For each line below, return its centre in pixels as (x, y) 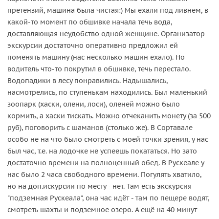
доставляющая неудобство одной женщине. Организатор (106, 33)
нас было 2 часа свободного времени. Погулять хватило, (104, 174)
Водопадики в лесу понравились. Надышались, (88, 80)
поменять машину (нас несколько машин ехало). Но (96, 57)
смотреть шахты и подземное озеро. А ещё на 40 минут (102, 209)
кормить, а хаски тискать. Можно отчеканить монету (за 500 (109, 116)
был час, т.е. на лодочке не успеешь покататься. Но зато (102, 151)
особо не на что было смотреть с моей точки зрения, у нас (108, 139)
